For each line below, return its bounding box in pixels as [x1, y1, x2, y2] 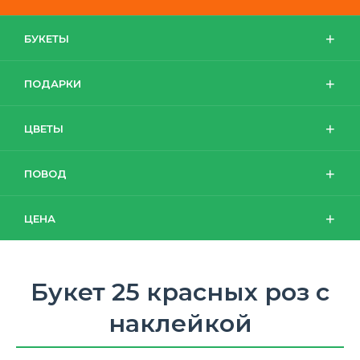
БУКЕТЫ [24, 32, 69, 45]
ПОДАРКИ [24, 77, 81, 90]
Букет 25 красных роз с [31, 277, 329, 307]
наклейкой [108, 309, 252, 338]
